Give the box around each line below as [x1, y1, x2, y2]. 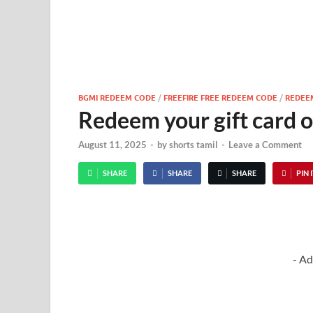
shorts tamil [169, 139, 218, 151]
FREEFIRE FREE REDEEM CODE [163, 92, 277, 103]
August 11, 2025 [78, 139, 147, 151]
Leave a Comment [228, 139, 302, 151]
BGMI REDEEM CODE [78, 92, 156, 103]
